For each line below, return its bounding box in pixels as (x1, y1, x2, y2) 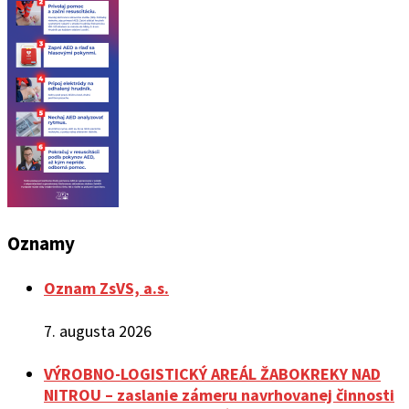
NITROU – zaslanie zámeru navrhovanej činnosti (44, 384, 394, 406)
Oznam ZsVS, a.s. (44, 278, 169, 299)
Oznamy (7, 231, 75, 257)
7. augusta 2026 (44, 320, 152, 342)
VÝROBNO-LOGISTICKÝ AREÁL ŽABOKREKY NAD (44, 363, 381, 385)
